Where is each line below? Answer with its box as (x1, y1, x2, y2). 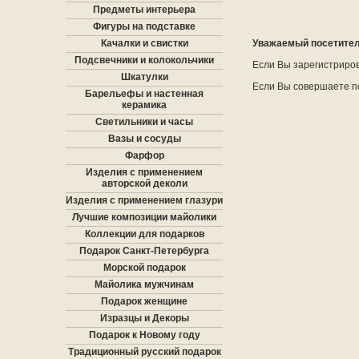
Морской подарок (103, 262, 186, 273)
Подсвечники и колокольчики (75, 54, 214, 66)
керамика (122, 99, 167, 111)
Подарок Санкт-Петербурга (79, 245, 209, 256)
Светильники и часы (95, 116, 193, 127)
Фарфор (124, 150, 164, 161)
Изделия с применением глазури (66, 195, 223, 206)
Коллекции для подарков (84, 228, 204, 240)
